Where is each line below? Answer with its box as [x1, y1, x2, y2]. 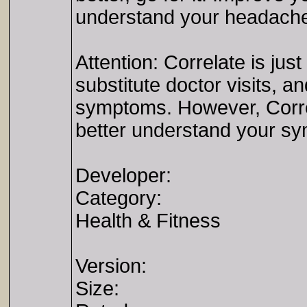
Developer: [75, 164, 171, 186]
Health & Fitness [75, 210, 221, 232]
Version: [75, 255, 147, 277]
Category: [75, 187, 162, 209]
